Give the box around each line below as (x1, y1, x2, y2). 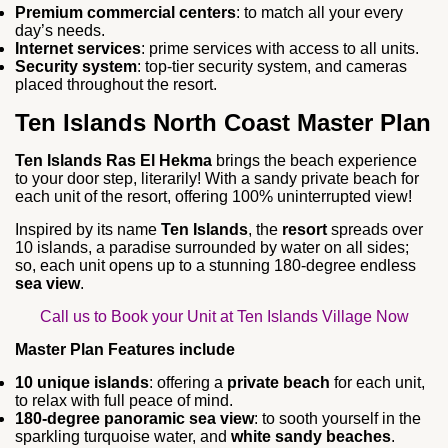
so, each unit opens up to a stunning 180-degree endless (15, 256, 416, 274)
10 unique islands (15, 373, 149, 391)
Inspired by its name (15, 220, 161, 238)
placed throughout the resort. (15, 75, 217, 93)
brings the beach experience (212, 151, 417, 169)
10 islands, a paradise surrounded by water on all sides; (15, 238, 409, 256)
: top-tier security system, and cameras (137, 57, 407, 75)
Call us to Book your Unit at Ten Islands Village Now (39, 307, 409, 325)
